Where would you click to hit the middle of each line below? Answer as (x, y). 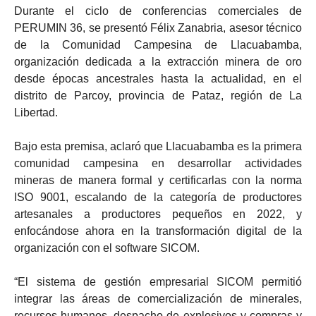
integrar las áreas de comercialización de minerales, (158, 298)
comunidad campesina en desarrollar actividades (158, 163)
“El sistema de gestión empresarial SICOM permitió (158, 281)
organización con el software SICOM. (107, 248)
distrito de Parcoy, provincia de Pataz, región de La (158, 95)
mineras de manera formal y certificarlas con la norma (158, 180)
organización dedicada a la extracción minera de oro (158, 61)
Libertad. (36, 112)
